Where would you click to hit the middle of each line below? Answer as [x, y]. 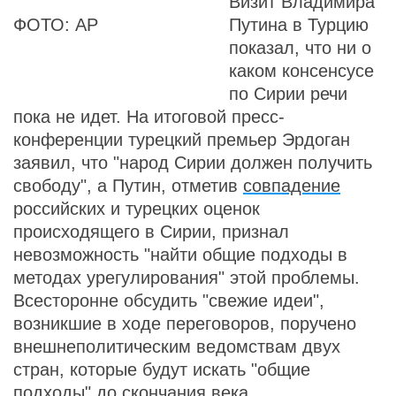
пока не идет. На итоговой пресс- [149, 117]
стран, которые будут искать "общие [162, 369]
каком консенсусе [301, 71]
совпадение [292, 186]
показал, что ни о [300, 48]
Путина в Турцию [299, 25]
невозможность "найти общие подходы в [180, 255]
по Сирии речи [288, 94]
